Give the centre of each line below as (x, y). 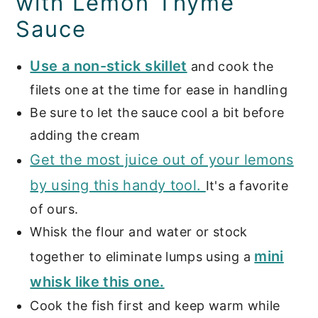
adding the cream (85, 135)
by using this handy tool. (118, 185)
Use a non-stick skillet (109, 66)
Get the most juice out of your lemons (162, 159)
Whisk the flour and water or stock (139, 231)
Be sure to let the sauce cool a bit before (157, 112)
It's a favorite (247, 185)
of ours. (54, 209)
